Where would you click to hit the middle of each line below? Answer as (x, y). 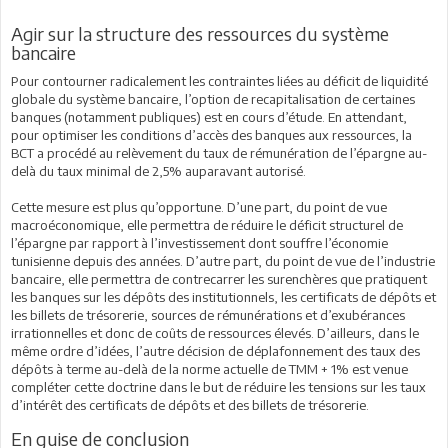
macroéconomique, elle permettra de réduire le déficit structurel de (207, 225)
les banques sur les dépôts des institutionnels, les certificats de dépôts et (223, 297)
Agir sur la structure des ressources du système (200, 33)
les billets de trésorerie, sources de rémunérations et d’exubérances (208, 315)
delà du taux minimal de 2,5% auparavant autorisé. (158, 171)
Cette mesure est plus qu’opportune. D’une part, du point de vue (199, 207)
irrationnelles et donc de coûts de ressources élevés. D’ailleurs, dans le (215, 333)
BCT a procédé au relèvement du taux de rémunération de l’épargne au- (219, 153)
